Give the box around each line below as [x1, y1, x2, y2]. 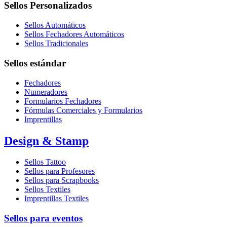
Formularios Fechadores [24, 96, 101, 105]
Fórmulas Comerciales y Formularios [24, 105, 142, 115]
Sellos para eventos [4, 213, 83, 224]
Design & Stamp [4, 134, 89, 147]
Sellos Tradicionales [24, 39, 88, 48]
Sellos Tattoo [24, 158, 66, 167]
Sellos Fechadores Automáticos [24, 30, 124, 39]
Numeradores [24, 87, 67, 96]
